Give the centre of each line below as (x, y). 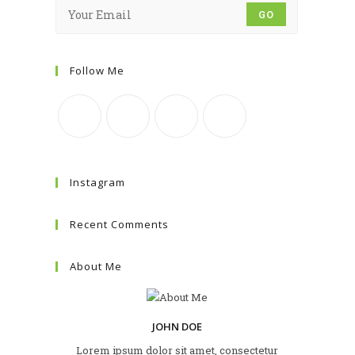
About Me (96, 267)
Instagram (97, 183)
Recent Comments (119, 225)
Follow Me (97, 71)
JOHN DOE (177, 327)
